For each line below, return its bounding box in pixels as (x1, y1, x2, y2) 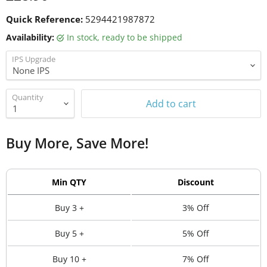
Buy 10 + (52, 253, 86, 265)
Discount (177, 176, 214, 188)
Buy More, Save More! (6, 134, 148, 153)
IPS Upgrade (12, 54, 55, 65)
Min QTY (52, 176, 86, 188)
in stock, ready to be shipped (69, 32, 182, 44)
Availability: (6, 32, 54, 44)
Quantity (12, 92, 44, 103)
